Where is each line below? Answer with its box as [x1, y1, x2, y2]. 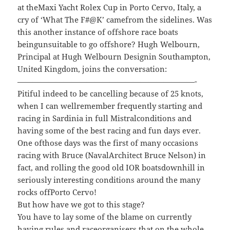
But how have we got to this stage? [17, 199, 145, 210]
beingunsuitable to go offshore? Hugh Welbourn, [17, 39, 200, 50]
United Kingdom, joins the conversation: [17, 64, 167, 74]
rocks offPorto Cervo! [17, 187, 97, 198]
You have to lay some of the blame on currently [17, 212, 192, 222]
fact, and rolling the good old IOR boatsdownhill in [17, 162, 205, 173]
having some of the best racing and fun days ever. [17, 125, 201, 136]
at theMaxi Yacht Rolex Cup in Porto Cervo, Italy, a [17, 2, 202, 13]
